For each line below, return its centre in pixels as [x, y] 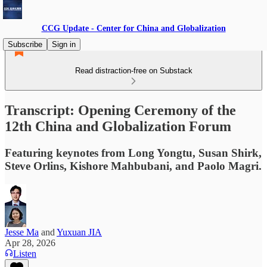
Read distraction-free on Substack [133, 71]
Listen [25, 253]
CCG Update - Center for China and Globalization [133, 28]
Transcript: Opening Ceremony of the [120, 110]
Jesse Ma [22, 232]
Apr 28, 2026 [30, 243]
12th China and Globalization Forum [118, 126]
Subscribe [25, 44]
